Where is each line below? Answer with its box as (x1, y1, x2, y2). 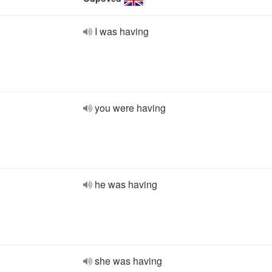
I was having (95, 24, 149, 38)
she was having (95, 254, 162, 268)
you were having (95, 101, 166, 115)
